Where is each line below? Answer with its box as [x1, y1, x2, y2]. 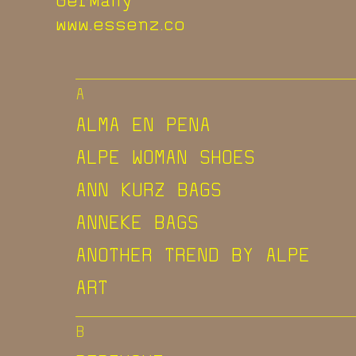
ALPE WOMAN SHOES [75, 144, 255, 168]
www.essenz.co [56, 10, 185, 35]
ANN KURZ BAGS [75, 176, 222, 201]
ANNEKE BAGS [75, 209, 199, 234]
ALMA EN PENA [75, 111, 211, 136]
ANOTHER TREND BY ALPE [75, 242, 310, 266]
